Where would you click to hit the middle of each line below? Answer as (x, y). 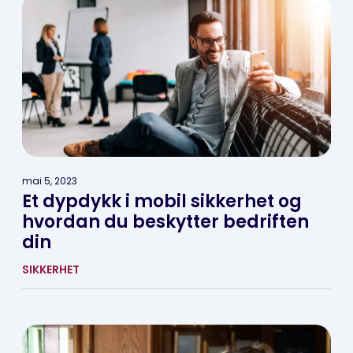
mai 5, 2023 (50, 180)
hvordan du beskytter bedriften (165, 221)
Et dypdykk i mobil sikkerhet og (162, 201)
